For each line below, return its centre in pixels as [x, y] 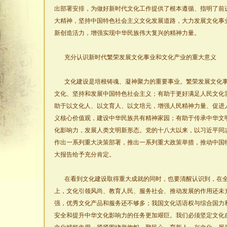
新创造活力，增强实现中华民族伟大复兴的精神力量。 [127, 33]
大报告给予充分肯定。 [85, 155]
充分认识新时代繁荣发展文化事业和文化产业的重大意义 [140, 57]
